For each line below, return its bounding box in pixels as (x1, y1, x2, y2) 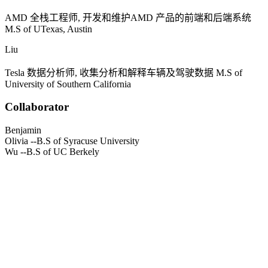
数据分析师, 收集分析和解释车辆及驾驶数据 (27, 67, 214, 78)
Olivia (5, 135, 28, 146)
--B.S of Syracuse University (28, 135, 139, 146)
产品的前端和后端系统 (156, 12, 251, 23)
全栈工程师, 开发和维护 (28, 12, 130, 23)
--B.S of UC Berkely (18, 146, 99, 157)
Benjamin (5, 124, 41, 135)
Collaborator (5, 100, 69, 114)
